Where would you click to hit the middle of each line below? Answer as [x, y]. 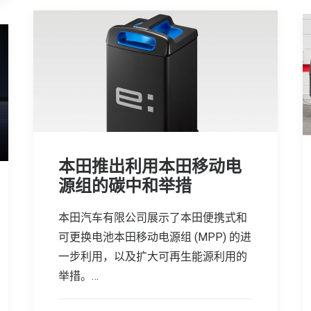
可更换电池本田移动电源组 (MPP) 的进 [155, 237]
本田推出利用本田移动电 [150, 166]
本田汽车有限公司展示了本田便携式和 [153, 217]
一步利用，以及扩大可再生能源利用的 [153, 256]
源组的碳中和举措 [125, 186]
